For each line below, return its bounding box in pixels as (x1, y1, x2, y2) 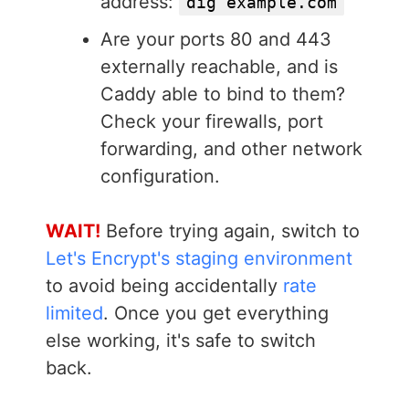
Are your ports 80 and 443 (100, 28, 331, 51)
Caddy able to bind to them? (100, 83, 345, 106)
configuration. (100, 165, 220, 188)
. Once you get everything (103, 302, 329, 325)
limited (46, 302, 103, 325)
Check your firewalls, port (100, 110, 323, 133)
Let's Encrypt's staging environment (46, 247, 352, 270)
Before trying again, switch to (100, 220, 360, 243)
